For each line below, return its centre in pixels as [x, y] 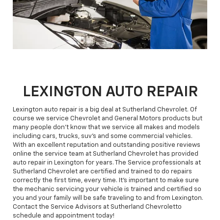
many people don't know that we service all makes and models [106, 127]
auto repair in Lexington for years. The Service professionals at [107, 163]
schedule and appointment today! [64, 216]
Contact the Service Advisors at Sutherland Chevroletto [97, 207]
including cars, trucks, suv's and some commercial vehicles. [103, 136]
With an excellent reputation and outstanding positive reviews [107, 145]
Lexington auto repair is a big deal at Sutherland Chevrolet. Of [105, 110]
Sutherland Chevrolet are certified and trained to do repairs [102, 171]
